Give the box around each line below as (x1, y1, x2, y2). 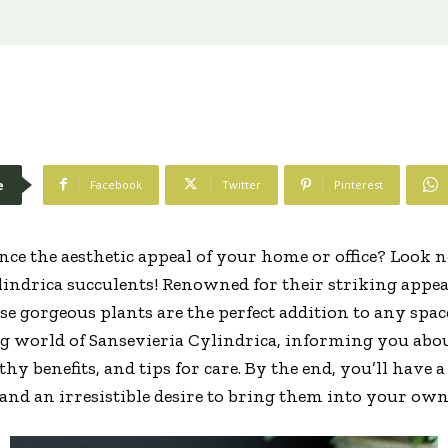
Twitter (222, 176, 261, 192)
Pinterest (334, 176, 383, 192)
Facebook (90, 176, 142, 192)
